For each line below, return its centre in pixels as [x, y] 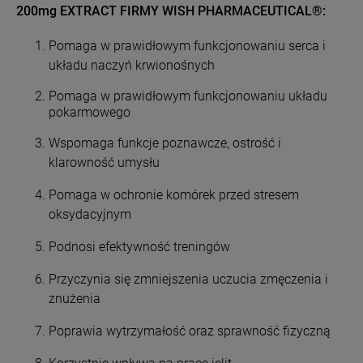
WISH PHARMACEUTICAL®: [244, 11]
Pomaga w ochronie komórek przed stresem [174, 194]
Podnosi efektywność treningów [139, 246]
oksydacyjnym [90, 214]
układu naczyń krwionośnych [132, 65]
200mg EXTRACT [66, 11]
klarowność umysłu [104, 162]
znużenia [75, 298]
